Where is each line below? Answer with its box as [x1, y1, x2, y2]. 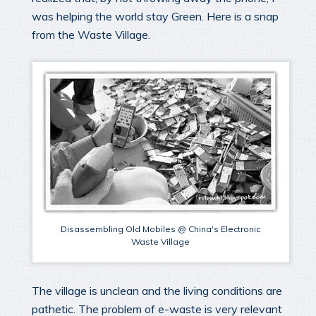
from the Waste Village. [32, 27, 150, 42]
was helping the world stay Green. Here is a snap [32, 8, 279, 23]
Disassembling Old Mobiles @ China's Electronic [61, 223, 261, 234]
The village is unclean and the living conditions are [32, 283, 282, 298]
